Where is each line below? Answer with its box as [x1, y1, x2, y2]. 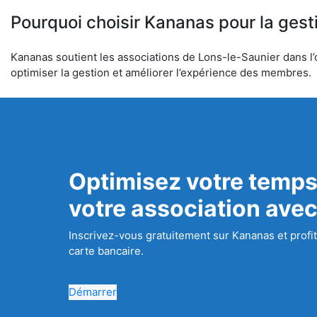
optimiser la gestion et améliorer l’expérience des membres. [11, 66, 311, 79]
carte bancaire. [69, 244, 144, 258]
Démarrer [69, 285, 117, 299]
